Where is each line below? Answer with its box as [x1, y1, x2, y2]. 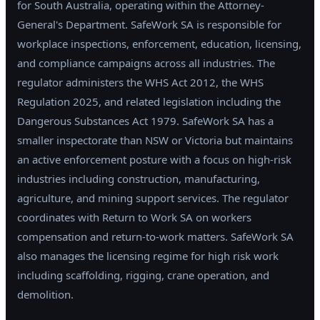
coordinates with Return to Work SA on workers [17, 210, 251, 225]
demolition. [17, 287, 74, 302]
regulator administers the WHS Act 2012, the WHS [17, 75, 264, 90]
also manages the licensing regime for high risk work [17, 249, 279, 264]
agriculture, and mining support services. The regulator [17, 191, 289, 206]
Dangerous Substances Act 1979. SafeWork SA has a [17, 114, 274, 129]
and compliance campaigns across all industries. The [17, 56, 275, 71]
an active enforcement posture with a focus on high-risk [17, 152, 291, 167]
